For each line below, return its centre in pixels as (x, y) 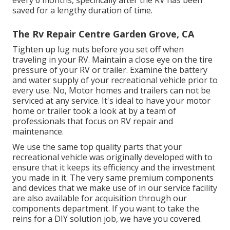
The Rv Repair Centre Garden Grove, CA (103, 34)
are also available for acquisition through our (100, 198)
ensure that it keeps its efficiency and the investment (114, 167)
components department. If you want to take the (106, 208)
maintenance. (38, 131)
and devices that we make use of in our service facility (115, 188)
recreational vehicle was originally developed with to (112, 157)
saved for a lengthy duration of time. (82, 10)
